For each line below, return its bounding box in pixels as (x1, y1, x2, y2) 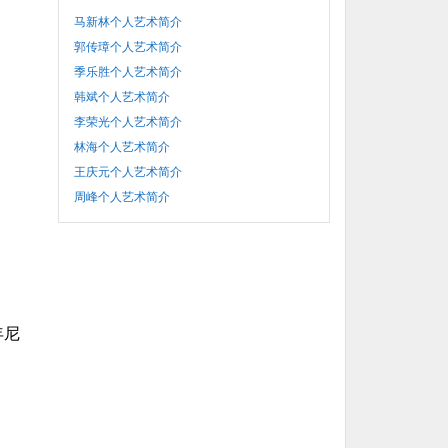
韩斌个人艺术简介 (74, 89, 170, 104)
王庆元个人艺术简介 (74, 164, 182, 179)
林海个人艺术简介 (74, 139, 170, 154)
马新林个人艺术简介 (74, 14, 182, 29)
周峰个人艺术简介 (74, 189, 170, 204)
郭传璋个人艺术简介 (74, 39, 182, 54)
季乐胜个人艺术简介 (74, 64, 182, 79)
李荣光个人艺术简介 (74, 114, 182, 129)
